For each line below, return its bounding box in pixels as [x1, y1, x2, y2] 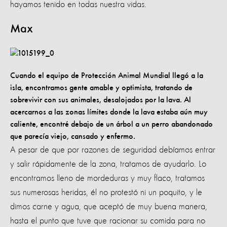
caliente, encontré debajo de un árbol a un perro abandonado [10, 120, 213, 129]
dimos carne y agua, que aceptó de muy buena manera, [10, 202, 207, 211]
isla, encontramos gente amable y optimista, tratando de [10, 84, 193, 92]
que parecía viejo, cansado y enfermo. [10, 132, 135, 141]
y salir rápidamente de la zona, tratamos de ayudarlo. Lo [10, 159, 206, 169]
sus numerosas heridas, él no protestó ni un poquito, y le [10, 187, 202, 197]
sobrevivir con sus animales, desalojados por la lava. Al [10, 96, 191, 104]
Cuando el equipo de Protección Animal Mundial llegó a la [10, 71, 203, 80]
